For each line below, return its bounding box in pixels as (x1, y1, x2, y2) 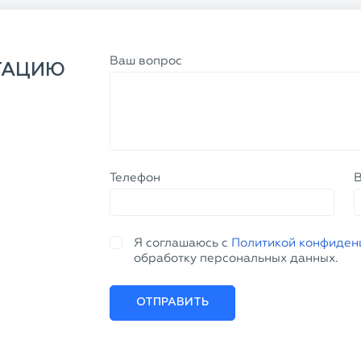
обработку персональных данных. (134, 144, 338, 159)
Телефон (110, 91, 160, 106)
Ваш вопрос (110, 53, 182, 68)
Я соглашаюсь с (134, 129, 231, 143)
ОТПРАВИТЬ (136, 190, 209, 201)
